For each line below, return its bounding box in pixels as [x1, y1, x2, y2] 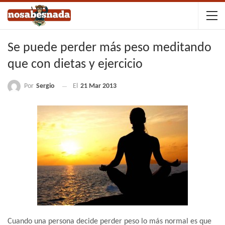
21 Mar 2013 [80, 82, 117, 90]
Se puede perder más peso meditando [8, 41, 211, 55]
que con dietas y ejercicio [8, 58, 143, 71]
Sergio [36, 82, 55, 90]
